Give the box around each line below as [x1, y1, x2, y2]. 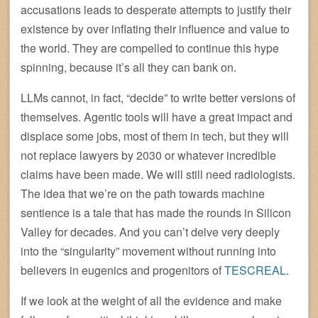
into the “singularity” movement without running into [21, 242, 276, 259]
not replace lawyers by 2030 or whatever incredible [21, 146, 276, 163]
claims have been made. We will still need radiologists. [21, 165, 295, 182]
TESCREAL [224, 261, 286, 278]
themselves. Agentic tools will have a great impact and [21, 108, 292, 125]
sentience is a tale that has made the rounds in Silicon [21, 204, 291, 221]
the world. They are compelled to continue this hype [21, 39, 279, 56]
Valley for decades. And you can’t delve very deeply [21, 223, 280, 240]
